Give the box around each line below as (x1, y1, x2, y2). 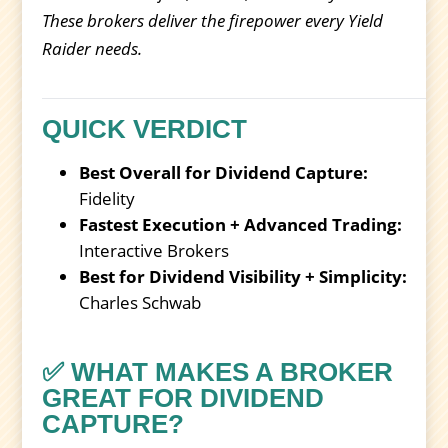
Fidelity (79, 187, 136, 211)
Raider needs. (42, 37, 143, 61)
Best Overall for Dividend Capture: (79, 161, 369, 185)
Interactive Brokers (79, 239, 230, 263)
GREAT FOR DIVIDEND (42, 383, 325, 414)
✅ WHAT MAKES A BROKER (42, 357, 394, 388)
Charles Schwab (79, 291, 202, 315)
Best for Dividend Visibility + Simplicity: (79, 265, 408, 289)
